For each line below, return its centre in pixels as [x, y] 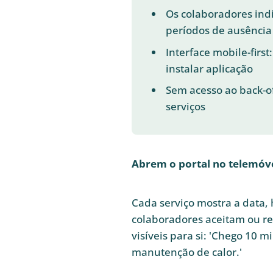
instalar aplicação [209, 68]
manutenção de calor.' [187, 252]
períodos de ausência [218, 30]
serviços [185, 107]
